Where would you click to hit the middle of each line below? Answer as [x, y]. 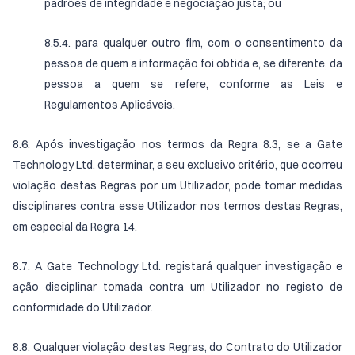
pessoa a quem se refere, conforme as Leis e [193, 84]
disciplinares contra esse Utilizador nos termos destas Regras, [177, 206]
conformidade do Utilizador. [83, 307]
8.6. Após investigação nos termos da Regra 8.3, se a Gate [177, 144]
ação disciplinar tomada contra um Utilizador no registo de [177, 287]
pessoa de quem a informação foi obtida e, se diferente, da [193, 63]
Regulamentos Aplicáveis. [110, 105]
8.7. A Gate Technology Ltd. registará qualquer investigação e [177, 266]
